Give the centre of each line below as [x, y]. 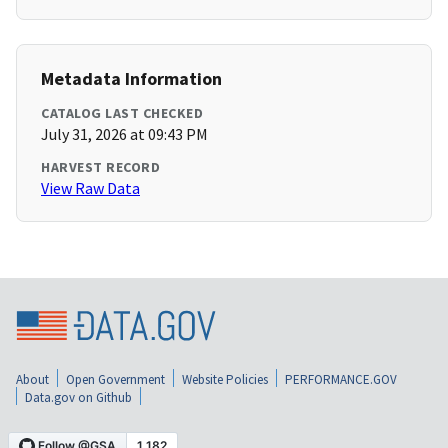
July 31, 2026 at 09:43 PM [124, 134]
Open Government [115, 379]
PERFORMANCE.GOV [341, 379]
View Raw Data [90, 188]
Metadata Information [131, 79]
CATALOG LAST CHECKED [122, 113]
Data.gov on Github [78, 397]
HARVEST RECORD [100, 167]
